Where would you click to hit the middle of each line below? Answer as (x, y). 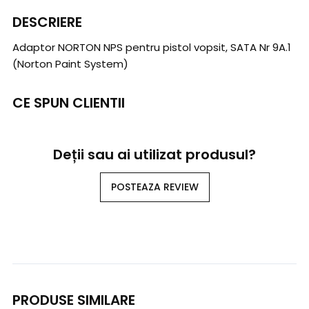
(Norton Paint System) (70, 64)
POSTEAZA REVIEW (154, 187)
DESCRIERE (47, 22)
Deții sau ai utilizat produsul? (154, 155)
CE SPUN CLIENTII (69, 103)
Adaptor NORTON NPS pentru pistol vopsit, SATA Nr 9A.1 (152, 48)
